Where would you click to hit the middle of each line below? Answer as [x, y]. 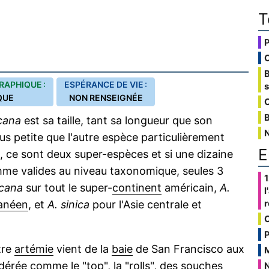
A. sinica [68, 204]
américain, [191, 188]
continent [137, 188]
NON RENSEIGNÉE [106, 98]
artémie [34, 249]
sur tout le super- [68, 188]
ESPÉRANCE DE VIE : [106, 84]
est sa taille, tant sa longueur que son [117, 120]
